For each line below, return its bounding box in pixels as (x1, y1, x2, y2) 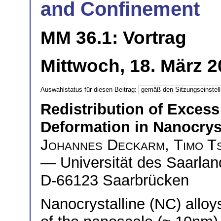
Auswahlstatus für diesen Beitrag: (40, 85, 139, 93)
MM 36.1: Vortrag (40, 27, 186, 48)
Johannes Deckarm (40, 136, 165, 153)
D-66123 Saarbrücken (40, 171, 189, 189)
